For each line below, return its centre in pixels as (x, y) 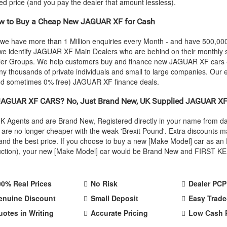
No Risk (104, 183)
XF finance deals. (130, 82)
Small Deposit (115, 198)
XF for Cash (133, 22)
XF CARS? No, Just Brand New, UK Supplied (106, 101)
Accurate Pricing (120, 213)
